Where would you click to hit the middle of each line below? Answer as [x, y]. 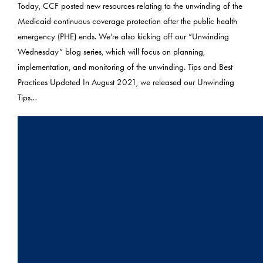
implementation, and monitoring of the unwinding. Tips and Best [125, 68]
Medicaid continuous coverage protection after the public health [128, 22]
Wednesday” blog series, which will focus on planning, [112, 52]
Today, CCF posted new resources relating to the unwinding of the [130, 6]
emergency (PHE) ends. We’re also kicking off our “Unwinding [124, 37]
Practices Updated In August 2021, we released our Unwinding [126, 83]
